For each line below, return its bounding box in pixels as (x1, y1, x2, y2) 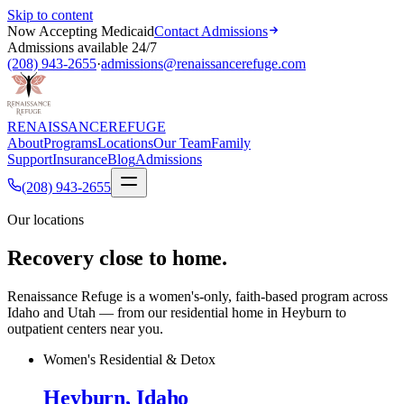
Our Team (153, 135, 211, 151)
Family (211, 135, 251, 151)
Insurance (52, 151, 107, 167)
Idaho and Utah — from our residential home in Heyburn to (7, 304, 346, 320)
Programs (43, 135, 97, 151)
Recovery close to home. (7, 245, 228, 270)
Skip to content (7, 7, 93, 23)
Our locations (7, 212, 84, 227)
